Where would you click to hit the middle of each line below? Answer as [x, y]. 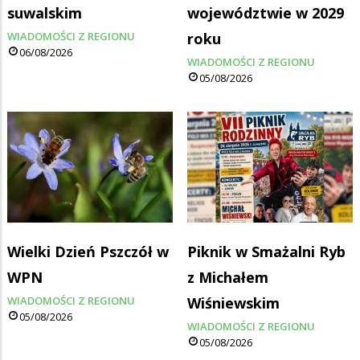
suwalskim [45, 12]
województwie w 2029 [266, 12]
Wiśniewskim [233, 303]
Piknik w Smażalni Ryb [266, 252]
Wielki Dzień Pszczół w [88, 252]
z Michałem [228, 278]
